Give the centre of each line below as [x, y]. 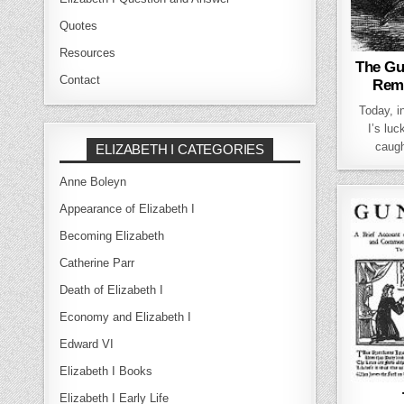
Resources [88, 52]
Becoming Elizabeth [112, 235]
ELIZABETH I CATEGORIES [180, 149]
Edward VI [87, 344]
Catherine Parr [97, 262]
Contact [80, 79]
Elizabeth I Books [106, 371]
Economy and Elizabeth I [126, 317]
